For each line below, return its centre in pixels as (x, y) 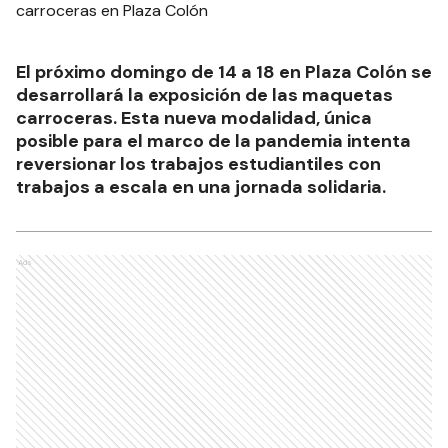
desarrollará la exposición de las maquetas (204, 95)
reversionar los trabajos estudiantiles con (198, 164)
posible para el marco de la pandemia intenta (213, 141)
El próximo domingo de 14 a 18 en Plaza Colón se (224, 72)
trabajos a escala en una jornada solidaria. (201, 187)
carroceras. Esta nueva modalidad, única (194, 118)
